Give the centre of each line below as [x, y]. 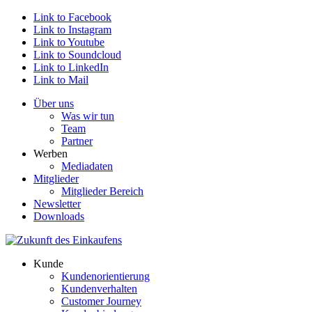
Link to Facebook [72, 17]
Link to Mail [61, 80]
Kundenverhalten [99, 289]
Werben [50, 154]
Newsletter [57, 204]
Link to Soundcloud [77, 55]
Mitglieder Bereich [102, 191]
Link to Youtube [69, 42]
